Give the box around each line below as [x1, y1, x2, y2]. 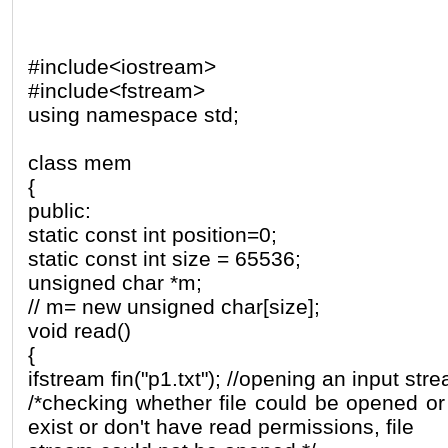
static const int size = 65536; [28, 246, 301, 270]
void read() [28, 318, 131, 342]
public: [28, 198, 91, 222]
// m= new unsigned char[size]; [28, 294, 320, 318]
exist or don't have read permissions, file [28, 414, 414, 438]
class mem [28, 150, 132, 174]
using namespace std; [28, 102, 239, 126]
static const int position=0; [28, 222, 277, 246]
